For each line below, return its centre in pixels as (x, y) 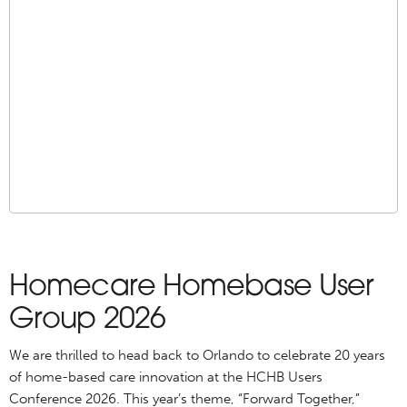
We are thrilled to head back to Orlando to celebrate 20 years (197, 355)
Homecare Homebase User (192, 288)
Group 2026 (88, 321)
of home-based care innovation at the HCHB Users (166, 377)
